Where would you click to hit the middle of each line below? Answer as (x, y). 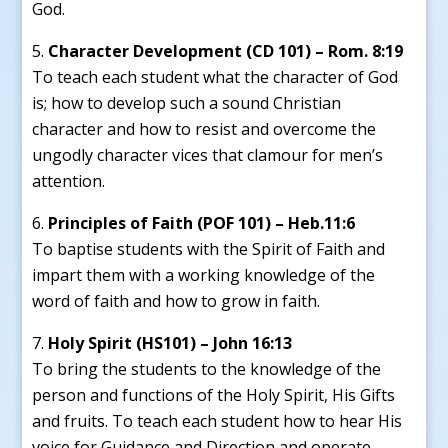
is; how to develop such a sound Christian (187, 102)
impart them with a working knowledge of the (204, 274)
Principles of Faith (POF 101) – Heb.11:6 (202, 222)
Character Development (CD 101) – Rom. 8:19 (226, 50)
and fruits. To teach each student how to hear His (217, 420)
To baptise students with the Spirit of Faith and (209, 248)
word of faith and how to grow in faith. (176, 300)
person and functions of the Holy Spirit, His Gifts (214, 394)
